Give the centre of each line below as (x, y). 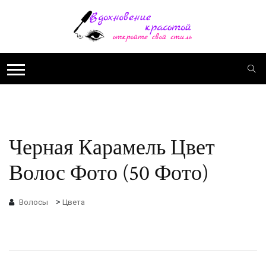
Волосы (34, 202)
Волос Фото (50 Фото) (109, 174)
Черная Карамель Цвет (112, 148)
